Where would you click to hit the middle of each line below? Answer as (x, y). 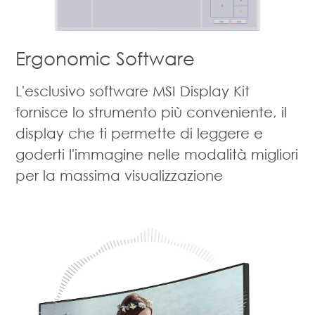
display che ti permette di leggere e (140, 133)
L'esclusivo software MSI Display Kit (133, 90)
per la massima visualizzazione (120, 175)
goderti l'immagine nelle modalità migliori (157, 154)
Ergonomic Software (105, 58)
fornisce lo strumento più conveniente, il (152, 111)
